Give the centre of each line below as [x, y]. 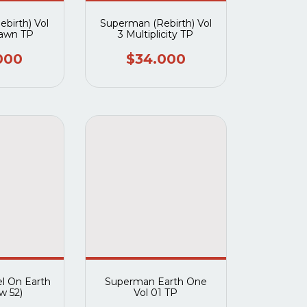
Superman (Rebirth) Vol [156, 24]
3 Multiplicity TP [156, 35]
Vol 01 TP [156, 292]
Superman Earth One [156, 281]
